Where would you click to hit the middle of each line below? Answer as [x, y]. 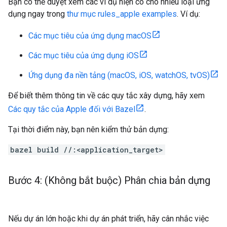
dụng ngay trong [37, 14]
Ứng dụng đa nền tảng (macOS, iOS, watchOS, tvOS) [119, 75]
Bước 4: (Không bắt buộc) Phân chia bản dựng [109, 180]
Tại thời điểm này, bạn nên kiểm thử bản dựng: [88, 129]
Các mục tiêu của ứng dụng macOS [90, 36]
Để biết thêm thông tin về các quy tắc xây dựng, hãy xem [106, 96]
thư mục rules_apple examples [122, 14]
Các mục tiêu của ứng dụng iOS [84, 55]
